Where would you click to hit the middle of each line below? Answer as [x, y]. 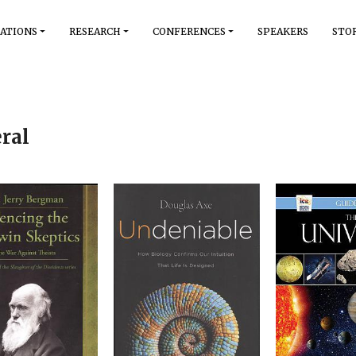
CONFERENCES [190, 32]
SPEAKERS [283, 32]
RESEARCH [95, 32]
